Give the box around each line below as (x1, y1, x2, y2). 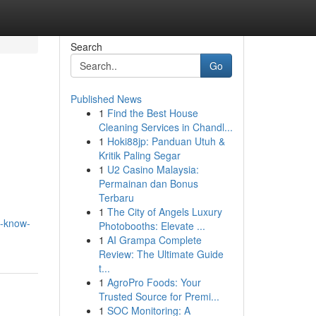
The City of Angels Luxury (107, 205, 222, 219)
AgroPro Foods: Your (107, 275, 201, 289)
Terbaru (98, 190, 134, 205)
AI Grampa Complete (107, 233, 202, 247)
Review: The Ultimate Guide (98, 247, 224, 261)
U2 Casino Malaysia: (107, 162, 199, 176)
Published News (70, 92, 142, 106)
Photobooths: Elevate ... (98, 219, 205, 233)
